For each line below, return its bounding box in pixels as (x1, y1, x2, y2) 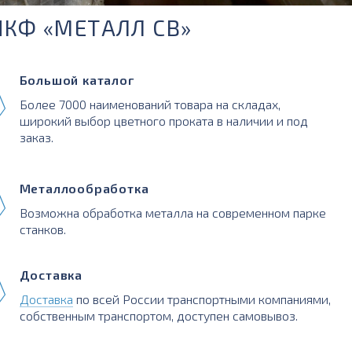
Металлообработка (19, 180, 149, 196)
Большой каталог (19, 71, 134, 87)
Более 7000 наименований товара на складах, (19, 96, 280, 112)
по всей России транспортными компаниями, (72, 291, 331, 306)
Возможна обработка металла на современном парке (19, 204, 326, 220)
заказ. (19, 129, 53, 145)
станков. (19, 221, 66, 236)
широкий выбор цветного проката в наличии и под (19, 112, 308, 128)
